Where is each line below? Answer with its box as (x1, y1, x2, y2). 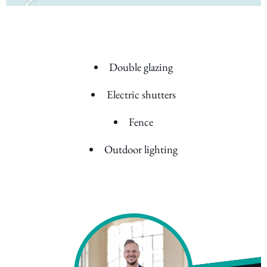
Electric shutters (106, 87, 176, 103)
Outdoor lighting (104, 142, 178, 157)
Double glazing (109, 60, 173, 75)
